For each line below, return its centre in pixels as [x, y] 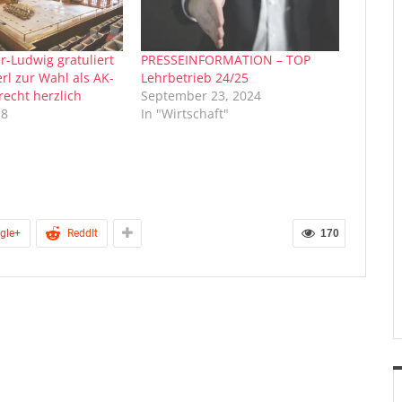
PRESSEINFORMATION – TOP [226, 59]
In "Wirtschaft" [185, 113]
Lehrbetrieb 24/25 [195, 77]
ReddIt [83, 233]
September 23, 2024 [201, 95]
